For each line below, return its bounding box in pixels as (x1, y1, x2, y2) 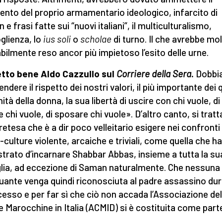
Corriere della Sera (116, 68, 191, 79)
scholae (78, 33, 111, 45)
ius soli (43, 33, 71, 45)
